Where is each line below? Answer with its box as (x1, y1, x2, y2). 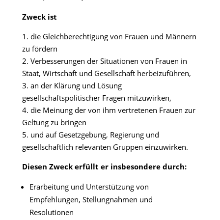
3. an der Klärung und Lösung (22, 81, 122, 91)
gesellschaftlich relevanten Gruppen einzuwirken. (22, 142, 188, 152)
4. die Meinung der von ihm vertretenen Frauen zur (22, 105, 195, 115)
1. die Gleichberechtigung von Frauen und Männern (22, 31, 196, 42)
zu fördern (22, 44, 57, 54)
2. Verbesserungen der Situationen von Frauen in (22, 56, 187, 66)
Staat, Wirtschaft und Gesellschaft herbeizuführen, (22, 68, 191, 79)
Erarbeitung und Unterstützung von (29, 182, 149, 192)
